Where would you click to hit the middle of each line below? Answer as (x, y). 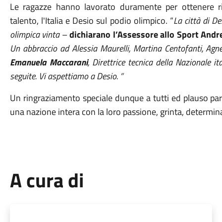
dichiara (85, 34)
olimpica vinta (35, 34)
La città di (193, 21)
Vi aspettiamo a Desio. (79, 76)
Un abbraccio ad (41, 48)
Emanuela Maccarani (49, 62)
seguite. (24, 76)
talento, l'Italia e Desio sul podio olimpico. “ (91, 21)
